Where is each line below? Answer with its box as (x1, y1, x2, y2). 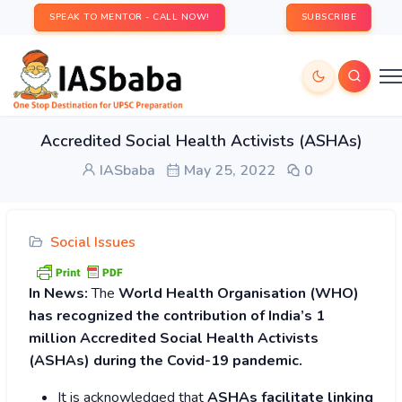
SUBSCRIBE (301, 11, 356, 23)
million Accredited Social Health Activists (29, 328, 319, 349)
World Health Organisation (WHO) (118, 284, 359, 304)
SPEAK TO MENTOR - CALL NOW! (49, 11, 210, 23)
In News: (29, 284, 88, 304)
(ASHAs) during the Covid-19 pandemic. (29, 351, 302, 371)
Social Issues (50, 232, 135, 252)
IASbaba (96, 161, 155, 180)
